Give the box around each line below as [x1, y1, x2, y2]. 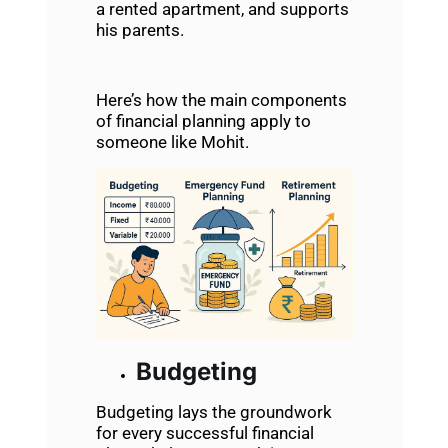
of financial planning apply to [95, 111, 311, 132]
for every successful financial [95, 423, 314, 444]
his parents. [95, 19, 184, 40]
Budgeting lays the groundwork [95, 402, 332, 423]
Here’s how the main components [95, 90, 347, 111]
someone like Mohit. [95, 132, 249, 153]
